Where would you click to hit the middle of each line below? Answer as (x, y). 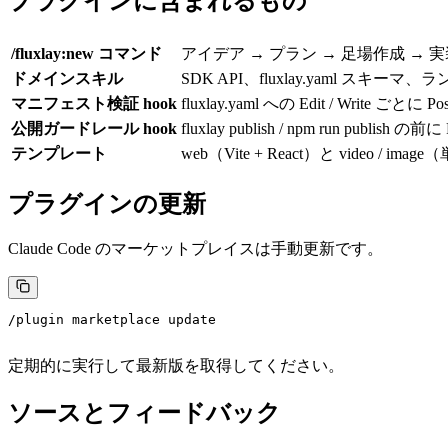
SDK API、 (220, 78)
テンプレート (59, 153)
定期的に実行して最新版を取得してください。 (176, 366)
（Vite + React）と (273, 153)
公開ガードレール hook (94, 128)
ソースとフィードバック (144, 413)
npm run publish (338, 128)
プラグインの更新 (107, 203)
